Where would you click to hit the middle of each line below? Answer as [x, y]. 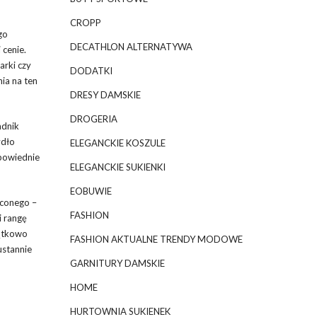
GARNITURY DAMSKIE [117, 263]
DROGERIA [93, 119]
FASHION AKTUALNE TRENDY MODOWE [156, 239]
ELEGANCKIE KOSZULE [117, 143]
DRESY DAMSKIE [105, 95]
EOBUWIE [91, 191]
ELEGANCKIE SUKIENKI [117, 167]
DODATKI [91, 71]
